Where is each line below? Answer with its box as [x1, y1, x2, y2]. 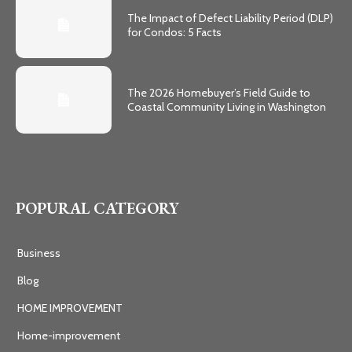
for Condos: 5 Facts [127, 24, 222, 39]
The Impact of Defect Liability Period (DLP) [127, 10, 334, 25]
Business [17, 246, 60, 261]
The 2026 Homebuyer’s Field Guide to [127, 86, 311, 101]
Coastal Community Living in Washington [127, 100, 327, 115]
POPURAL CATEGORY [16, 198, 179, 219]
